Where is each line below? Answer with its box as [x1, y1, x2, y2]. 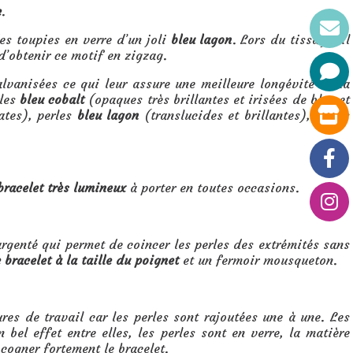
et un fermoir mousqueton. [179, 251, 337, 268]
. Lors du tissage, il [232, 31, 351, 47]
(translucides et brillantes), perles [139, 106, 350, 123]
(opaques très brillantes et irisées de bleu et [84, 91, 350, 107]
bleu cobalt [19, 91, 84, 107]
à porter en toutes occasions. [126, 179, 299, 195]
